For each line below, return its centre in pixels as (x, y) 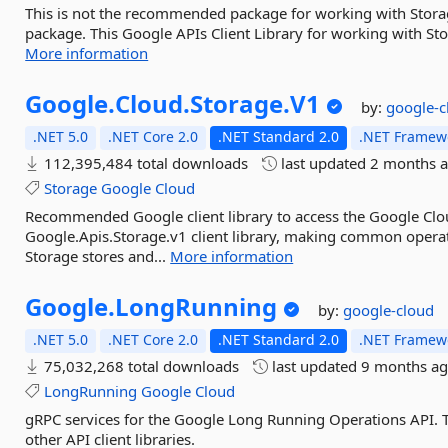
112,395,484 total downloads (144, 163)
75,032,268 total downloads (140, 366)
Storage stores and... (98, 256)
